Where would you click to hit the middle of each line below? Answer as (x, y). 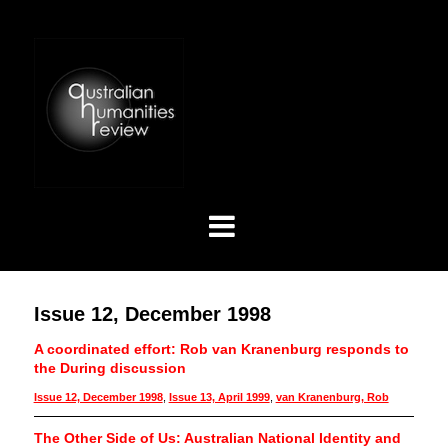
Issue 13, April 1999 (219, 397)
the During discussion (109, 368)
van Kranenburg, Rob (332, 397)
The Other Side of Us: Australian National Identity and (217, 438)
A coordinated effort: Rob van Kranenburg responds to (221, 349)
